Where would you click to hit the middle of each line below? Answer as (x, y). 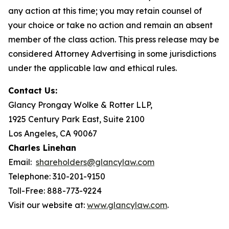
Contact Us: (33, 90)
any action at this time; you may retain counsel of (105, 11)
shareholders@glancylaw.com (95, 162)
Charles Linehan (42, 148)
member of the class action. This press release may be (114, 39)
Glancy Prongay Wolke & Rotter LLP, (80, 105)
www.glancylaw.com (127, 205)
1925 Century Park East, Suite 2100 (76, 119)
